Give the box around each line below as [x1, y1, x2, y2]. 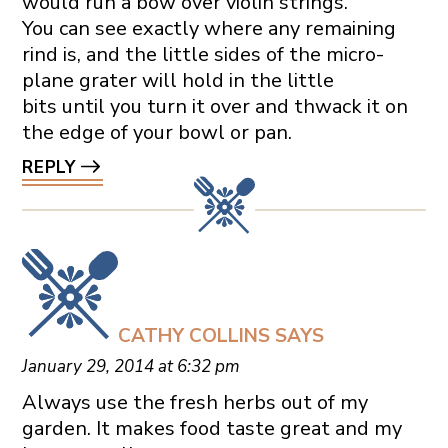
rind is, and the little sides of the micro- [21, 41, 384, 69]
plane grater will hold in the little [21, 67, 334, 95]
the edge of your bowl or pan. [21, 119, 292, 147]
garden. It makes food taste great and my [21, 415, 402, 443]
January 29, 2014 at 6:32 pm [21, 355, 240, 379]
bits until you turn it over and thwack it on [21, 93, 408, 121]
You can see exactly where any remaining [21, 15, 396, 43]
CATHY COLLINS [117, 323, 270, 350]
